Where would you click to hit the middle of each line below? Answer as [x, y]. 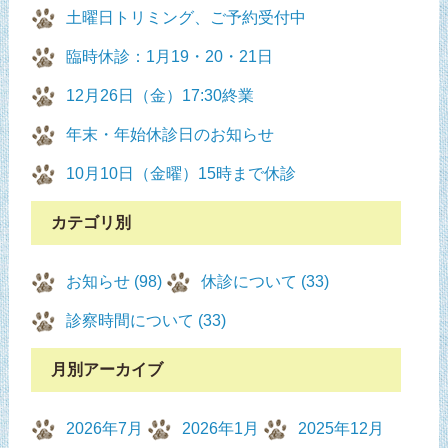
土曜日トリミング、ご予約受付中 [186, 18]
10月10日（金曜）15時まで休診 [181, 174]
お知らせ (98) [114, 282]
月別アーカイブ [107, 370]
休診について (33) [265, 282]
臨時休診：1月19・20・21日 [170, 57]
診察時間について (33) [146, 321]
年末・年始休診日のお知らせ [170, 135]
